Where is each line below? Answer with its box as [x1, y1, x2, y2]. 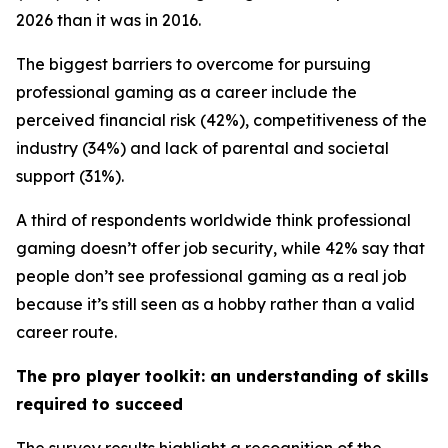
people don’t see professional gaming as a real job [16, 266, 407, 287]
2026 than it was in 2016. [16, 10, 201, 31]
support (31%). [16, 166, 128, 187]
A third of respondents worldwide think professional [16, 210, 411, 231]
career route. [16, 322, 121, 343]
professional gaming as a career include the [16, 82, 357, 103]
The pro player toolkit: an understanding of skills [16, 366, 429, 387]
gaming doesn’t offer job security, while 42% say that [16, 238, 425, 259]
